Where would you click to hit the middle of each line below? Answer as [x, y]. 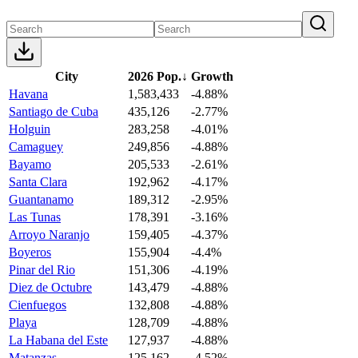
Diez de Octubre [50, 287]
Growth [212, 76]
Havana [28, 93]
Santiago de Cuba [54, 111]
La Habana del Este [58, 340]
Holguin [30, 129]
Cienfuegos [38, 304]
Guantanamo [41, 199]
